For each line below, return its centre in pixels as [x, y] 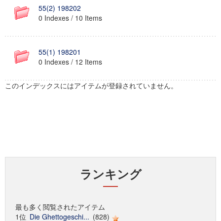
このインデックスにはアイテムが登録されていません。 [91, 85]
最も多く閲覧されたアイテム [60, 207]
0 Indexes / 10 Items [70, 18]
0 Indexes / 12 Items [70, 62]
